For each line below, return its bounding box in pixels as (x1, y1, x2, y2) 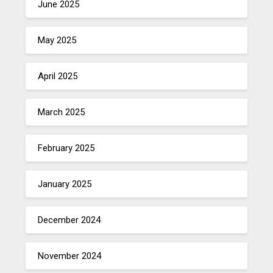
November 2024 (38, 250, 102, 261)
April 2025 (38, 70, 78, 82)
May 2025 (38, 34, 77, 46)
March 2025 (38, 106, 85, 118)
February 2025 (38, 142, 95, 154)
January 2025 (38, 178, 92, 190)
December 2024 (38, 214, 101, 225)
